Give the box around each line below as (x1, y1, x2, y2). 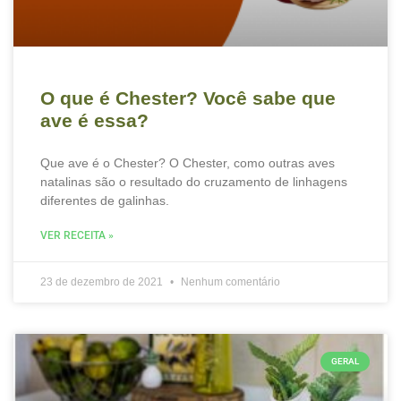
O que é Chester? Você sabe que (40, 88, 336, 108)
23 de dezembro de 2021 (40, 276, 166, 288)
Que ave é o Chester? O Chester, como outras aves (40, 156, 335, 170)
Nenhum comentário (178, 276, 280, 288)
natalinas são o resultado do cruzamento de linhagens (40, 175, 347, 189)
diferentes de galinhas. (40, 193, 169, 208)
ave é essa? (40, 110, 149, 131)
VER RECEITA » (40, 229, 114, 242)
